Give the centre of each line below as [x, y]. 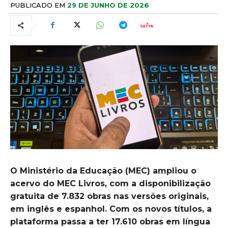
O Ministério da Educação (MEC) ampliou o [103, 170]
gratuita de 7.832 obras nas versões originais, [109, 196]
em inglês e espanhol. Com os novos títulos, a [111, 209]
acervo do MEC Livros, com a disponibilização [110, 183]
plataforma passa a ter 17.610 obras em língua [110, 221]
